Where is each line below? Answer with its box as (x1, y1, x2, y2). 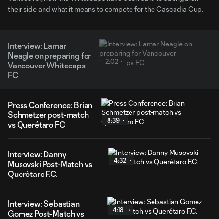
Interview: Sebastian (8, 199, 80, 208)
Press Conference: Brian (8, 100, 93, 109)
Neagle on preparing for (8, 51, 91, 60)
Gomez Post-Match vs (8, 209, 84, 218)
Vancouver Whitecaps (8, 61, 86, 70)
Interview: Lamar (8, 41, 66, 50)
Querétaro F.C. (8, 169, 58, 178)
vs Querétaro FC (8, 120, 65, 129)
